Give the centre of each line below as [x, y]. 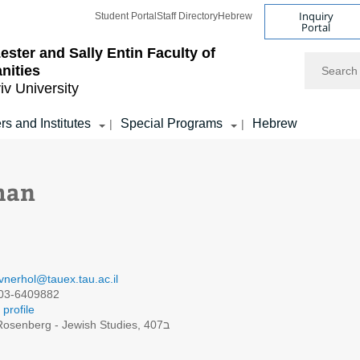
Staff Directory [187, 16]
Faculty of [181, 53]
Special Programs [172, 123]
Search [323, 59]
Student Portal [126, 16]
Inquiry [316, 16]
